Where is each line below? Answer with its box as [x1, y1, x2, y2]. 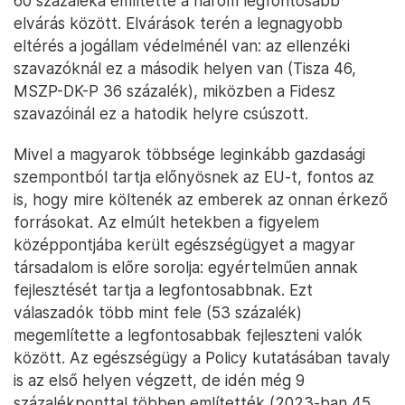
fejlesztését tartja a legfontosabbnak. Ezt [14, 279, 313, 299]
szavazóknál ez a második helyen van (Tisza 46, [14, 58, 356, 78]
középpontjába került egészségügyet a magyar [14, 234, 355, 254]
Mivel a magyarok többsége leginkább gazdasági [14, 144, 365, 164]
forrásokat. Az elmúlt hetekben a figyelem [14, 212, 319, 231]
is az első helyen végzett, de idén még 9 [14, 370, 305, 390]
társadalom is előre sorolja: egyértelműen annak [14, 257, 358, 277]
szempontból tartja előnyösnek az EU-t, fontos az [14, 166, 374, 186]
